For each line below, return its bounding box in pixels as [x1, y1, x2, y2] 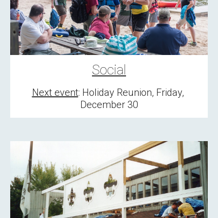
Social [92, 61, 126, 78]
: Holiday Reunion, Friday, [78, 86, 184, 98]
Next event [32, 86, 78, 98]
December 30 [80, 98, 138, 110]
